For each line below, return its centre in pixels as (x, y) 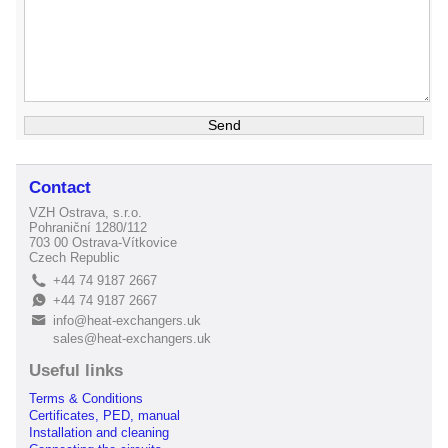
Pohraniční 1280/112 (88, 227)
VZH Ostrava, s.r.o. (86, 212)
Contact (60, 188)
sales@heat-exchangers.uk (132, 339)
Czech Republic (75, 257)
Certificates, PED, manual (105, 415)
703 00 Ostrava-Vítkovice (103, 242)
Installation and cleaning (99, 432)
